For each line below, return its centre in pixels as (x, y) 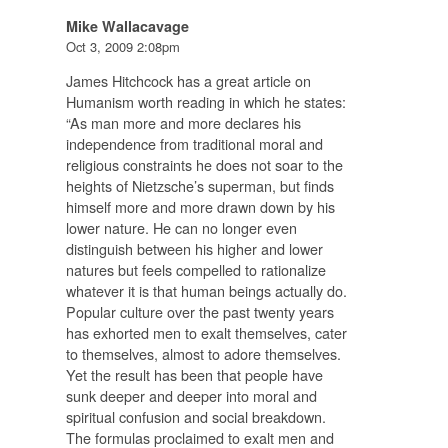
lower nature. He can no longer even (181, 227)
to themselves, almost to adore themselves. (203, 353)
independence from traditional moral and (194, 143)
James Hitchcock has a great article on (188, 80)
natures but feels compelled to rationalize (195, 269)
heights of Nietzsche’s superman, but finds (199, 185)
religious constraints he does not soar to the (204, 164)
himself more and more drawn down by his (200, 206)
